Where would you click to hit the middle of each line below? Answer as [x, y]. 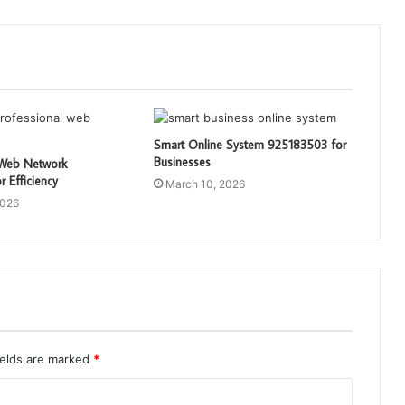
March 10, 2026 [205, 184]
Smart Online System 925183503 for [250, 144]
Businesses [182, 161]
